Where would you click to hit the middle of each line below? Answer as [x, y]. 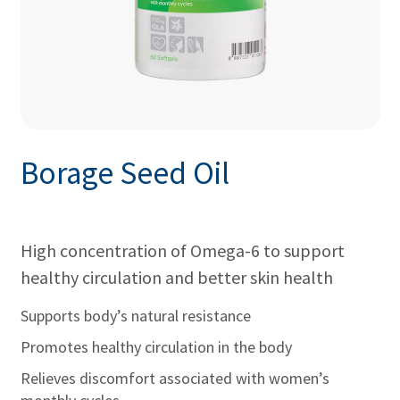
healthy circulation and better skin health [176, 277]
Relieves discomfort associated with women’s [175, 378]
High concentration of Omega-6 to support [182, 250]
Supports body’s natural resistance [135, 315]
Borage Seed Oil [125, 173]
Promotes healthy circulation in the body [156, 346]
